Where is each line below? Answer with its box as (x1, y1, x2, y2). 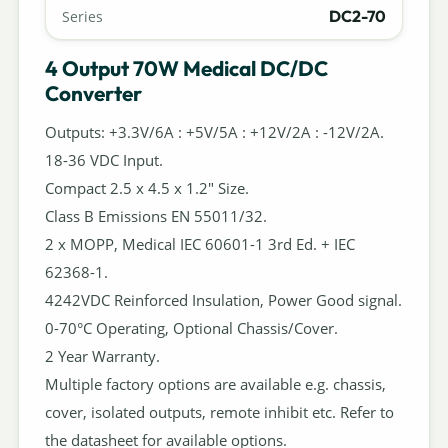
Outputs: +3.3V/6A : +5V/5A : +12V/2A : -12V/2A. (44, 122, 384, 143)
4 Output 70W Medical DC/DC (44, 54, 328, 81)
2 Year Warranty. (44, 346, 160, 367)
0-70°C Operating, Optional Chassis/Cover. (44, 318, 338, 339)
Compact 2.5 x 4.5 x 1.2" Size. (44, 178, 249, 199)
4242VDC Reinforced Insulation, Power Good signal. (44, 290, 402, 311)
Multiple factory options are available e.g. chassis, (44, 374, 386, 395)
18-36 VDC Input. (44, 150, 163, 171)
